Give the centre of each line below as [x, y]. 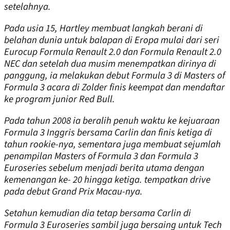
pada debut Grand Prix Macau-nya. [73, 191]
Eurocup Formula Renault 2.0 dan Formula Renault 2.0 [113, 52]
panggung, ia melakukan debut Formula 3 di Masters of [114, 75]
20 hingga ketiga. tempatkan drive [141, 180]
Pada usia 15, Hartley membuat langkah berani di [103, 28]
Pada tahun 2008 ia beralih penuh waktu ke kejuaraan [112, 121]
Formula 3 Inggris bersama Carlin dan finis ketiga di [108, 132]
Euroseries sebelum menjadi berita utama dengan [104, 168]
